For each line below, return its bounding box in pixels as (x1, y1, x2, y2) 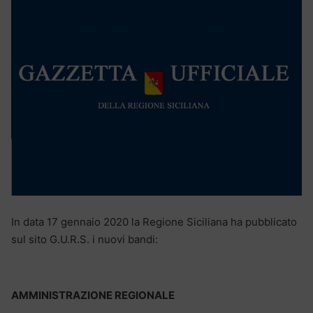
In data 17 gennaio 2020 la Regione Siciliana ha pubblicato (11, 215, 297, 229)
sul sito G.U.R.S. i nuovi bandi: (11, 233, 158, 247)
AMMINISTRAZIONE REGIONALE (11, 289, 175, 303)
